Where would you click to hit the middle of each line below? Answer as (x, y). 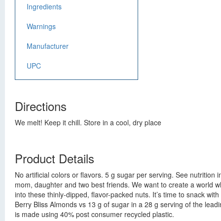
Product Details (55, 158)
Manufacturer (48, 46)
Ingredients (44, 6)
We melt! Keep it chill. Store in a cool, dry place (88, 122)
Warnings (41, 26)
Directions (41, 106)
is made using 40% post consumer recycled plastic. (94, 214)
